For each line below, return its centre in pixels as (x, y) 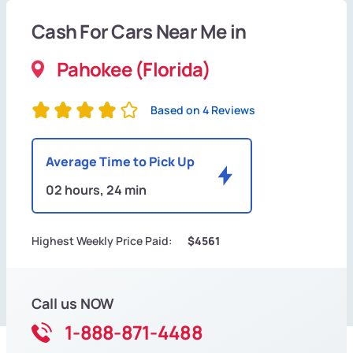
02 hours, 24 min (96, 190)
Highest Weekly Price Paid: (102, 241)
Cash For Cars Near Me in (139, 32)
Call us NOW (73, 304)
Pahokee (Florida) (134, 69)
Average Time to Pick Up (120, 162)
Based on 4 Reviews (203, 110)
